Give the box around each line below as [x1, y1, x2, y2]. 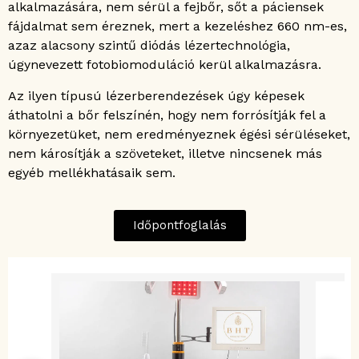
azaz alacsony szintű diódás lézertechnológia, [8, 38, 290, 54]
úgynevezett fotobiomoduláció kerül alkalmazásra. [8, 57, 321, 73]
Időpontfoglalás [132, 218, 227, 233]
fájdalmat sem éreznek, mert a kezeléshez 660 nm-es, [8, 18, 347, 34]
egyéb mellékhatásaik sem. [8, 164, 175, 180]
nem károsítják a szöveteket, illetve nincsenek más [8, 145, 322, 161]
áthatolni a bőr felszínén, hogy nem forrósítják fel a [8, 107, 326, 123]
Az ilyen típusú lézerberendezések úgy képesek [8, 87, 305, 103]
